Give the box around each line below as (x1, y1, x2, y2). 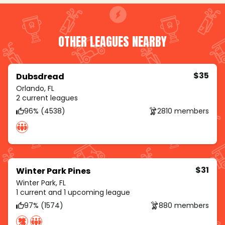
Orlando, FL (16, 83, 54, 94)
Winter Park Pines (16, 165, 90, 177)
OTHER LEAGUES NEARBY (58, 33, 167, 51)
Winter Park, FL (16, 178, 66, 188)
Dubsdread (16, 71, 64, 83)
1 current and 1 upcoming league (16, 187, 130, 198)
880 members (159, 200, 209, 210)
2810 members (157, 105, 209, 116)
